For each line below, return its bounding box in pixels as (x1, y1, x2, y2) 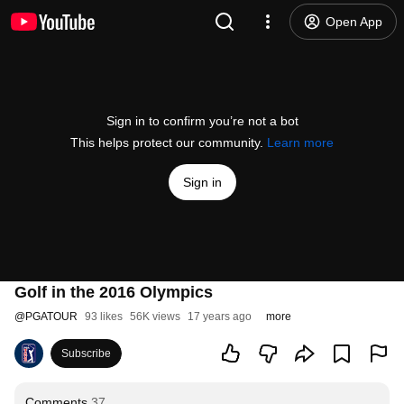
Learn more (267, 135, 334, 150)
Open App (326, 14, 382, 29)
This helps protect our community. (70, 135, 267, 150)
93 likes (85, 310, 123, 323)
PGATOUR (25, 310, 78, 323)
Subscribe (61, 347, 111, 360)
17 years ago (188, 310, 252, 323)
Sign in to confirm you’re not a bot (106, 114, 298, 128)
